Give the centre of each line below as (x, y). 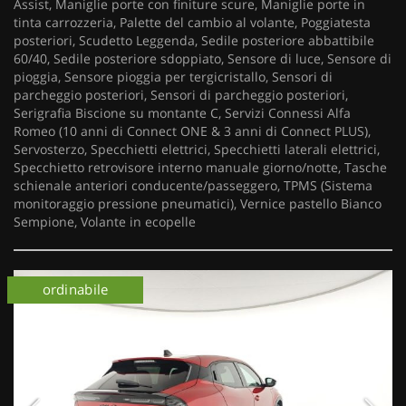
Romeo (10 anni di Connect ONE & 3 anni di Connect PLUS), (192, 131)
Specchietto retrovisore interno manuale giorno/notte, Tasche (200, 167)
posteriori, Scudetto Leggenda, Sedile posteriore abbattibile (194, 40)
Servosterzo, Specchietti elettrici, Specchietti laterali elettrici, (197, 149)
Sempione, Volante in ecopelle (105, 222)
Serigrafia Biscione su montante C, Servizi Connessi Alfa (182, 113)
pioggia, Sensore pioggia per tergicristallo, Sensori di (173, 77)
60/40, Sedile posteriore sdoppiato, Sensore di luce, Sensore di (203, 58)
